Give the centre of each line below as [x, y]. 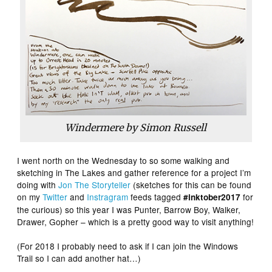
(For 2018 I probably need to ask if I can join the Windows [128, 246]
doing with [38, 185]
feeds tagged [156, 197]
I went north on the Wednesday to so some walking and [124, 161]
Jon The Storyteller [95, 185]
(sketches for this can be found [191, 185]
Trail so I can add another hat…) [79, 258]
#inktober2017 [212, 197]
